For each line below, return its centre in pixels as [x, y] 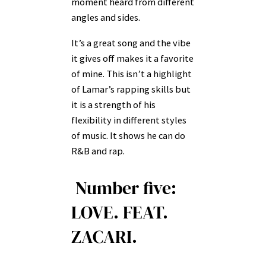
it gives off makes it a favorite [132, 58]
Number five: [124, 188]
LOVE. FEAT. [120, 213]
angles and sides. [107, 18]
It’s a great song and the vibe [131, 42]
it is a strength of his [113, 104]
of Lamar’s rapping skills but [131, 89]
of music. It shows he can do [128, 135]
